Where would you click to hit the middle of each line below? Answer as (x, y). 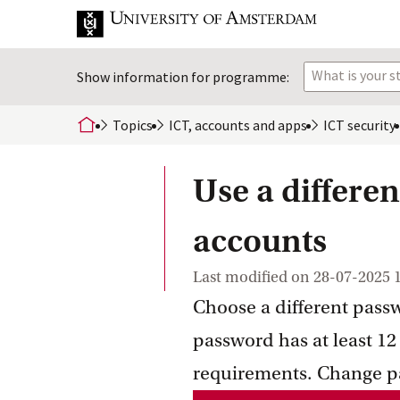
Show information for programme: (183, 77)
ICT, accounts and (222, 125)
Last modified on (251, 277)
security (370, 125)
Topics (133, 125)
